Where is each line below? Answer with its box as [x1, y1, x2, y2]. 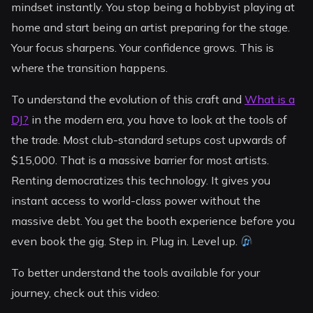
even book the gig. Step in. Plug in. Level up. [11, 234, 241, 249]
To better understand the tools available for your [11, 265, 261, 280]
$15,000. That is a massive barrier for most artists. [11, 153, 270, 168]
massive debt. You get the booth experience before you [11, 214, 296, 228]
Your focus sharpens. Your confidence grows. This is [11, 41, 275, 55]
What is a [245, 92, 296, 107]
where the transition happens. [11, 61, 168, 75]
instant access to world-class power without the [11, 194, 261, 208]
